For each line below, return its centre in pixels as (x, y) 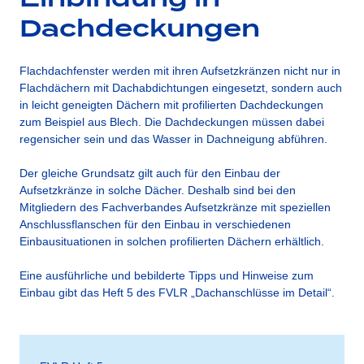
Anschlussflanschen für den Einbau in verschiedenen (155, 224)
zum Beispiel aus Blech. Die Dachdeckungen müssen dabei (172, 121)
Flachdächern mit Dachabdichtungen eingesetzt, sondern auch (181, 87)
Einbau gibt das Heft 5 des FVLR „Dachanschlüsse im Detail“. (177, 292)
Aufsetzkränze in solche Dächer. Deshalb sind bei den (158, 190)
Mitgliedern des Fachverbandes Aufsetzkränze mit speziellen (175, 207)
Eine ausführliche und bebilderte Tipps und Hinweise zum (167, 275)
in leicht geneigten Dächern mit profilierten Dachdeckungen (171, 104)
